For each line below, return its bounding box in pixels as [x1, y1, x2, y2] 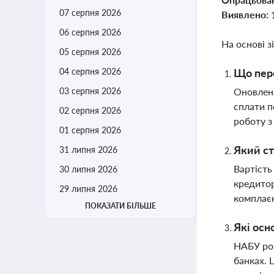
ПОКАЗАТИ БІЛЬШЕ [85, 201, 156, 210]
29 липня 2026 [59, 183, 117, 194]
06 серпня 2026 [59, 27, 121, 37]
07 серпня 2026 [59, 7, 121, 18]
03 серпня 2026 [59, 86, 121, 96]
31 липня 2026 [59, 144, 117, 155]
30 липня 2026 [59, 164, 117, 174]
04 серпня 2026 [59, 66, 121, 76]
